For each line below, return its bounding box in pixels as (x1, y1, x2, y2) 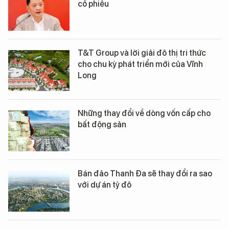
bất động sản (78, 119, 126, 129)
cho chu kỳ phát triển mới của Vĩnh (78, 59, 203, 69)
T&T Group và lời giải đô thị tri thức (78, 48, 206, 58)
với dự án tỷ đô (78, 179, 131, 190)
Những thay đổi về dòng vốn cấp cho (78, 108, 211, 118)
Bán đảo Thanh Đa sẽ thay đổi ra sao (78, 168, 212, 178)
